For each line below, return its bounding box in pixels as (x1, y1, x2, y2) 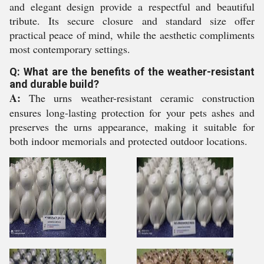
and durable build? (9, 78, 99, 90)
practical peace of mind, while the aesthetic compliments (9, 28, 255, 42)
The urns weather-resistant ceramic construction (21, 91, 255, 105)
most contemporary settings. (9, 42, 130, 56)
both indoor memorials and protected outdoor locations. (9, 134, 247, 148)
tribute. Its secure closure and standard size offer (9, 14, 255, 28)
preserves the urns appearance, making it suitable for (9, 120, 255, 134)
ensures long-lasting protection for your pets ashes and (9, 105, 255, 120)
